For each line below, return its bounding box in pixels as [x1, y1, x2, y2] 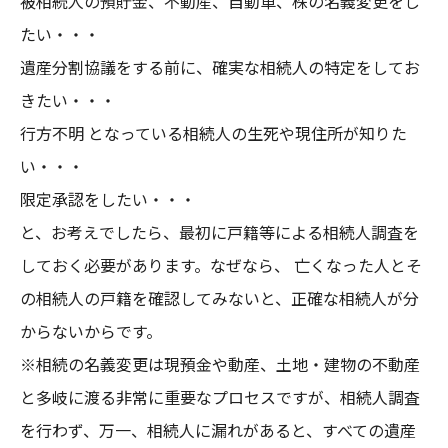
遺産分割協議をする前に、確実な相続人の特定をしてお [20, 55, 420, 79]
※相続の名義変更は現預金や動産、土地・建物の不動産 [20, 352, 420, 376]
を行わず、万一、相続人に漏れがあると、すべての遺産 [20, 418, 416, 442]
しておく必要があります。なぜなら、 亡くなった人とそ [20, 253, 422, 277]
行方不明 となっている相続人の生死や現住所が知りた [20, 121, 407, 145]
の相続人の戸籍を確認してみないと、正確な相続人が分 [20, 286, 419, 310]
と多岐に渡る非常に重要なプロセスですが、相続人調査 [20, 385, 420, 409]
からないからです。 [20, 319, 162, 343]
